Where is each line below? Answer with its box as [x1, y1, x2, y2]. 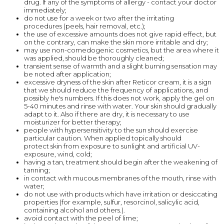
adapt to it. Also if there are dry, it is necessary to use [24, 109, 189, 118]
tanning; [24, 165, 50, 174]
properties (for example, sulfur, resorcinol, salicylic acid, [24, 197, 199, 206]
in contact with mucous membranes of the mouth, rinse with [24, 173, 216, 182]
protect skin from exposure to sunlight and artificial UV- [24, 141, 200, 150]
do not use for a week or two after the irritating [24, 13, 174, 22]
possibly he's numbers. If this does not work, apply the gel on [24, 93, 214, 102]
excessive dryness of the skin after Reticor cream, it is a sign [24, 77, 211, 86]
